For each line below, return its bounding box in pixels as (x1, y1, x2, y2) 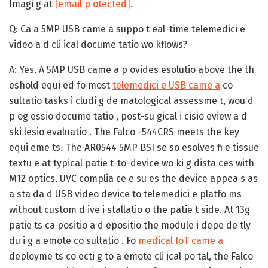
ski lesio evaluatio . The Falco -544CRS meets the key (9, 126, 239, 138)
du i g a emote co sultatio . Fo (9, 234, 138, 246)
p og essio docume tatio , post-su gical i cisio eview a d (9, 110, 247, 122)
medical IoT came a (138, 234, 223, 246)
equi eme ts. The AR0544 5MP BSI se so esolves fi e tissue (9, 141, 259, 153)
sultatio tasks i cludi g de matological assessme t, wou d (9, 95, 254, 106)
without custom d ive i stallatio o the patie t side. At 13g (9, 203, 250, 215)
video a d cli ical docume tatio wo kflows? (9, 38, 187, 50)
